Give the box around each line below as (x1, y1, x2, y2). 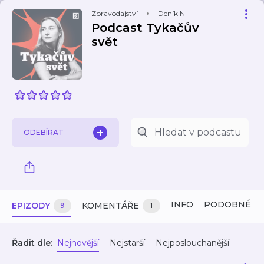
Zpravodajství (91, 9, 138, 18)
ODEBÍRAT (24, 128, 64, 137)
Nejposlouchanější (156, 237, 229, 248)
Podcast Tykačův (91, 21, 199, 35)
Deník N (158, 9, 185, 18)
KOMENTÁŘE (82, 200, 139, 211)
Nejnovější (57, 237, 99, 248)
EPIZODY (12, 200, 50, 211)
